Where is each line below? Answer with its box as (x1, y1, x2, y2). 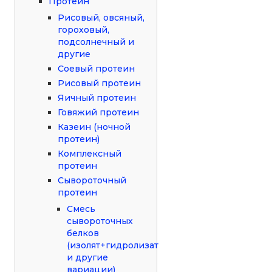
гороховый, (58, 24, 110, 35)
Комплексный (58, 148, 122, 159)
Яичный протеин (58, 92, 137, 103)
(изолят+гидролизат (67, 239, 159, 251)
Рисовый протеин (58, 77, 141, 89)
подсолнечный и (58, 36, 135, 47)
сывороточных (67, 215, 134, 226)
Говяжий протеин (58, 106, 140, 118)
